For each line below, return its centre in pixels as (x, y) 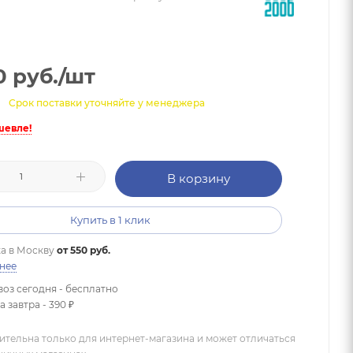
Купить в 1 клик (110, 220)
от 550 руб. (84, 250)
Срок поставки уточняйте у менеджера (107, 103)
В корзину (198, 178)
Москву (35, 250)
